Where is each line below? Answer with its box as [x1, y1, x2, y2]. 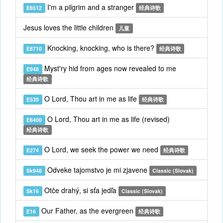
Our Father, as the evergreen [39, 206, 135, 216]
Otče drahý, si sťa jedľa [42, 185, 118, 195]
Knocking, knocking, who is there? [45, 43, 156, 53]
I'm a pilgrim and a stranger [45, 2, 136, 12]
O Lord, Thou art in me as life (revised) [45, 114, 170, 124]
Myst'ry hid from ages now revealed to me [42, 63, 176, 73]
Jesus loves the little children [23, 22, 115, 32]
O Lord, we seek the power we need [42, 144, 160, 154]
